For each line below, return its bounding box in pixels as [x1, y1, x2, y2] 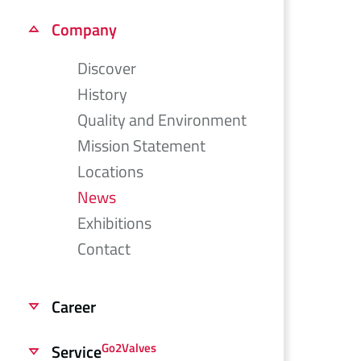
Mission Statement [77, 133, 205, 158]
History [77, 81, 127, 106]
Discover [77, 56, 136, 81]
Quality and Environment [77, 107, 247, 132]
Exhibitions [77, 210, 151, 235]
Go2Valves [102, 338, 156, 357]
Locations [77, 159, 143, 184]
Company [52, 17, 117, 42]
